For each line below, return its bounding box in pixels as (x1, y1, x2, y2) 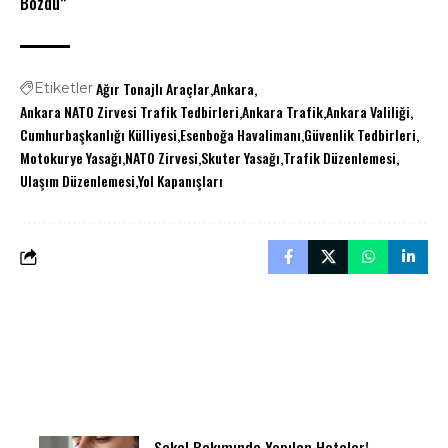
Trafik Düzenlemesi (283, 147, 396, 169)
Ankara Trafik (242, 101, 323, 123)
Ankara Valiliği (326, 101, 410, 123)
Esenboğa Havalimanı (180, 124, 301, 146)
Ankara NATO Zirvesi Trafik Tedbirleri (20, 101, 239, 123)
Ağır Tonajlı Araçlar (96, 78, 210, 100)
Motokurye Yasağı (20, 147, 122, 169)
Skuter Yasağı (201, 147, 280, 169)
